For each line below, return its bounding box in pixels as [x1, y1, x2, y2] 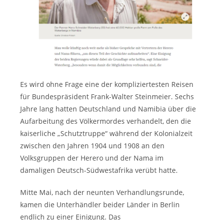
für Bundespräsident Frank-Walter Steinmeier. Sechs [20, 92, 194, 101]
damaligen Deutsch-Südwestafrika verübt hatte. [20, 165, 178, 175]
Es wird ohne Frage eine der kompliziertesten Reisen [20, 80, 194, 89]
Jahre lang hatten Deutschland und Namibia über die [20, 104, 196, 113]
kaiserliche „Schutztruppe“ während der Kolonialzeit [20, 129, 193, 138]
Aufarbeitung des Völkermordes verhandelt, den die [20, 116, 192, 126]
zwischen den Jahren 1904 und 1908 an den [20, 141, 165, 150]
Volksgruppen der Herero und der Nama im [20, 153, 164, 163]
